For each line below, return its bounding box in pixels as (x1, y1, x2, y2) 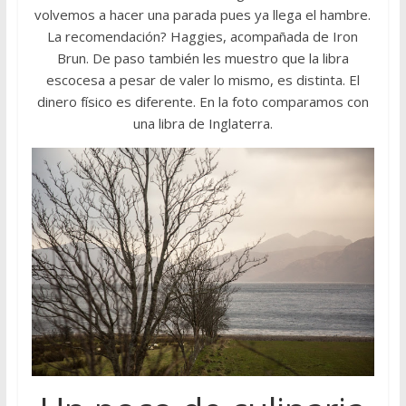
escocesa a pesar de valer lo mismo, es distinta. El (45, 71, 360, 89)
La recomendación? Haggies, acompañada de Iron (47, 27, 359, 45)
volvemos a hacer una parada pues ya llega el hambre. (34, 5, 372, 24)
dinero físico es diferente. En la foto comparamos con (36, 92, 369, 111)
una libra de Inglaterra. (132, 114, 273, 132)
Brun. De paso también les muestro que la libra (56, 49, 349, 67)
